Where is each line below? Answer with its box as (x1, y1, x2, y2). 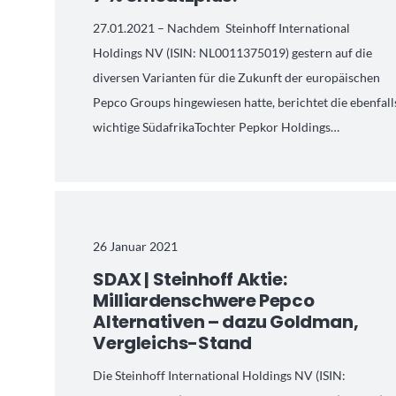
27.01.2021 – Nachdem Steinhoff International (93, 20, 351, 36)
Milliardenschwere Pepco (93, 287, 315, 313)
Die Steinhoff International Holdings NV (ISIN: (93, 367, 346, 383)
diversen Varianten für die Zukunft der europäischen (93, 70, 381, 86)
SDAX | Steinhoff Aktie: (93, 266, 287, 292)
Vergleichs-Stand (93, 330, 253, 355)
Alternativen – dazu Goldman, (93, 308, 359, 334)
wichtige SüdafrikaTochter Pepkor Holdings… (93, 119, 340, 135)
